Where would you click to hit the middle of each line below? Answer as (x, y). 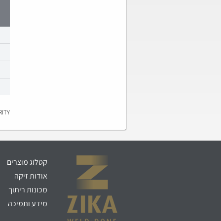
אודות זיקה (31, 176)
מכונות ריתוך (28, 190)
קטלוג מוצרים (27, 162)
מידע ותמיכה (28, 203)
